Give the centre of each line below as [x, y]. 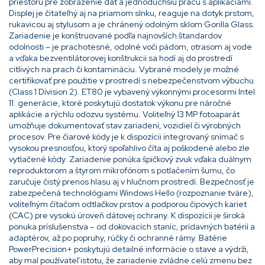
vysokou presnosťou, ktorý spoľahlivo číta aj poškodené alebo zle [129, 148]
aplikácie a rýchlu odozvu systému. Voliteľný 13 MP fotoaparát [124, 114]
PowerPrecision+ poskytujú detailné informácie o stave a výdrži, [129, 249]
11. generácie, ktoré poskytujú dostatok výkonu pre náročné [120, 103]
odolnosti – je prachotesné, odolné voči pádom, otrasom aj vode [130, 46]
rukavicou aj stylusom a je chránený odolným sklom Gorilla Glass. [132, 24]
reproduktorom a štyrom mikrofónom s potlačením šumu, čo [122, 170]
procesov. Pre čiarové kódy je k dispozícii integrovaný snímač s [126, 136]
